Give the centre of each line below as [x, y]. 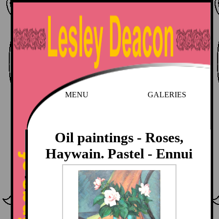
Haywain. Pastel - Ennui [119, 153]
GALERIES [167, 95]
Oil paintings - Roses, [119, 137]
